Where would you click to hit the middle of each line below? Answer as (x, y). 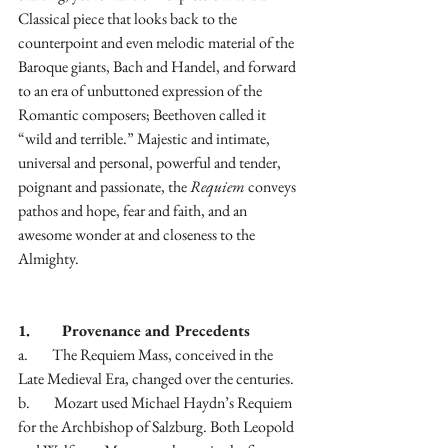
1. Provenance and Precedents (134, 331)
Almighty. (48, 259)
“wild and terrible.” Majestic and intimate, (145, 139)
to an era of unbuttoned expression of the (141, 91)
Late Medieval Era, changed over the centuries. (156, 379)
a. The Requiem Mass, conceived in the (147, 355)
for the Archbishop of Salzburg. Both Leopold (157, 427)
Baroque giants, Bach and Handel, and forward (158, 67)
